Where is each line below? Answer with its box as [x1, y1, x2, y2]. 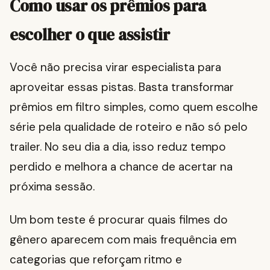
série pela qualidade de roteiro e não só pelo [10, 119, 248, 135]
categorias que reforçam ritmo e [10, 252, 182, 268]
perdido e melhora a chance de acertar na [10, 159, 233, 175]
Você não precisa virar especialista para [10, 60, 221, 75]
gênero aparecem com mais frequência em [10, 232, 236, 248]
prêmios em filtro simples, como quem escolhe [10, 99, 258, 115]
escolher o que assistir [10, 24, 170, 46]
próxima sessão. [10, 179, 95, 195]
